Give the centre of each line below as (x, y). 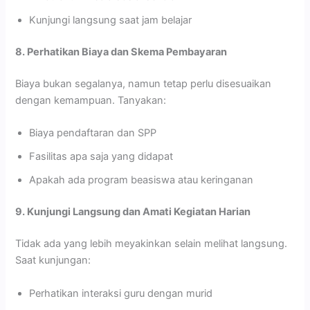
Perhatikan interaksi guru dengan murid (121, 293)
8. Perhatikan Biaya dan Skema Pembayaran (121, 52)
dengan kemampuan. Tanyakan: (91, 101)
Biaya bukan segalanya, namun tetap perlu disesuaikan (144, 84)
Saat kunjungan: (53, 261)
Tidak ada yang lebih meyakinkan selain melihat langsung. (152, 244)
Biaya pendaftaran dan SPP (93, 133)
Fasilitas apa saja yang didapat (101, 157)
